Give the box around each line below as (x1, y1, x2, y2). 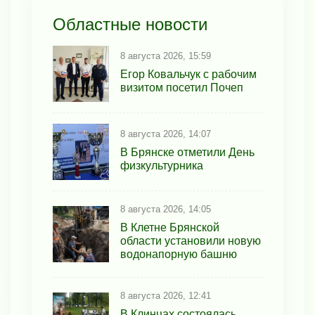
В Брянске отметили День (120, 146, 255, 158)
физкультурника (120, 159, 203, 172)
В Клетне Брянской (120, 221, 219, 234)
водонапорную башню (120, 248, 237, 261)
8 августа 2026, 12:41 (120, 290, 211, 302)
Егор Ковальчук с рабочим (120, 67, 257, 80)
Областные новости (53, 15, 207, 34)
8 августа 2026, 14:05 (120, 204, 211, 215)
